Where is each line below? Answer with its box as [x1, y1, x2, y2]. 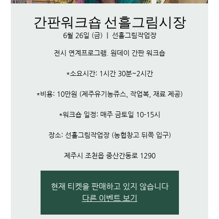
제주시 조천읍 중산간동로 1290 [64, 151, 155, 159]
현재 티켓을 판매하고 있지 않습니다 [50, 181, 169, 191]
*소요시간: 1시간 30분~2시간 [66, 69, 153, 77]
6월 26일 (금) [63, 31, 103, 39]
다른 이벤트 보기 [82, 193, 137, 203]
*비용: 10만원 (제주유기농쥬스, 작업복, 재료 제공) [36, 89, 183, 98]
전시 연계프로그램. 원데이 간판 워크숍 [54, 48, 165, 57]
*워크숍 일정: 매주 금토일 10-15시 [59, 110, 160, 118]
